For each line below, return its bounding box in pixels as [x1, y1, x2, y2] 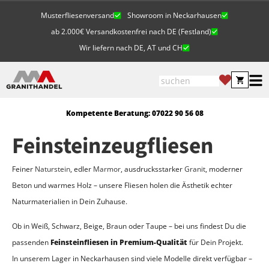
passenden [12, 237, 50, 248]
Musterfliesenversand [40, 10, 114, 20]
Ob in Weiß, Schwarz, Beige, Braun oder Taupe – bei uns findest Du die [12, 221, 246, 232]
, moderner [205, 164, 243, 174]
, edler [70, 164, 93, 174]
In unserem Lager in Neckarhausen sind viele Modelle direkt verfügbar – [12, 253, 252, 264]
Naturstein [35, 164, 70, 174]
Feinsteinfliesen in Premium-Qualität [50, 237, 187, 248]
